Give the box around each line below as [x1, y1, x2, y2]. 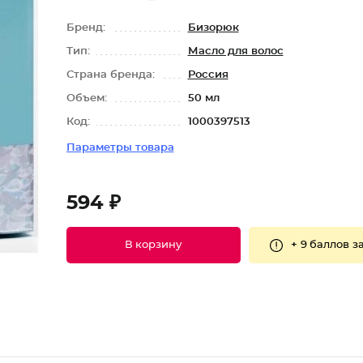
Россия [187, 70, 228, 80]
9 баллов [300, 239, 349, 250]
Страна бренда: [66, 70, 158, 80]
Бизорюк [187, 23, 239, 33]
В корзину [125, 240, 181, 250]
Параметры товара [66, 143, 174, 153]
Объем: [66, 93, 110, 104]
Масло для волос [187, 46, 284, 57]
